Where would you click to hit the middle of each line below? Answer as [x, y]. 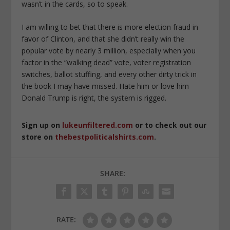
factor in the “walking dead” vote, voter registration [107, 63]
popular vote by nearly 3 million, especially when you [109, 51]
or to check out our [170, 125]
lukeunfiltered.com [98, 125]
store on [39, 137]
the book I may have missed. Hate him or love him [106, 86]
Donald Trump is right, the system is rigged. [94, 98]
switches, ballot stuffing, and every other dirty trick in [109, 74]
